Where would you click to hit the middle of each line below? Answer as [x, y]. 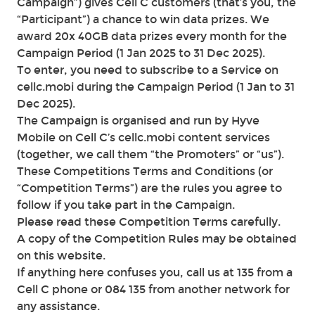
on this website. [61, 256]
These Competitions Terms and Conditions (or [145, 171]
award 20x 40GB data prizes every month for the [152, 36]
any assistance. [58, 306]
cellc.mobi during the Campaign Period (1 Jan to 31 [156, 87]
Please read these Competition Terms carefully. [149, 222]
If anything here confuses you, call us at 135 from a [155, 272]
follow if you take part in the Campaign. [126, 205]
